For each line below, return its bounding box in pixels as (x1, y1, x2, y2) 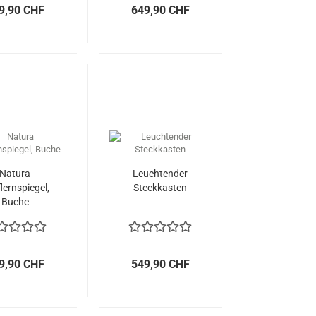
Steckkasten (133, 182, 188, 193)
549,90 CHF (130, 257, 190, 271)
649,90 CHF (130, 4, 190, 17)
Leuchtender (133, 168, 188, 179)
